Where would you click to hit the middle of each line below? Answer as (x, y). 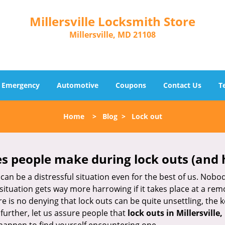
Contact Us (182, 85)
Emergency (21, 85)
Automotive (78, 85)
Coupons (131, 85)
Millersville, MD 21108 (113, 35)
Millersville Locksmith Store (113, 21)
